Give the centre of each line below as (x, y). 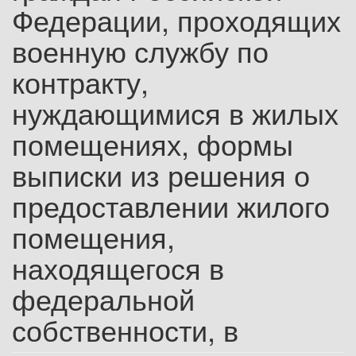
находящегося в (118, 267)
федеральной (103, 298)
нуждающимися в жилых (175, 112)
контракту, (80, 81)
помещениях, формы (153, 143)
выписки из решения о (161, 174)
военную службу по (140, 50)
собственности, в (125, 329)
